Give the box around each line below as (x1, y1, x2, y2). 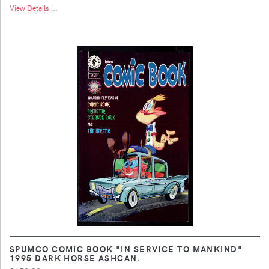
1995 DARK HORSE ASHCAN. (10, 251, 141, 264)
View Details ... (10, 2, 58, 13)
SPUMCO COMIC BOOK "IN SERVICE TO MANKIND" (10, 242, 243, 255)
